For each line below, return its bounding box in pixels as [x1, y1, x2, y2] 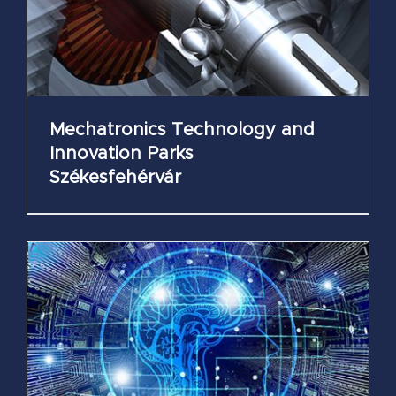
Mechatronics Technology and [49, 121, 315, 140]
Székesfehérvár [49, 169, 181, 187]
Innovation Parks [49, 145, 194, 164]
